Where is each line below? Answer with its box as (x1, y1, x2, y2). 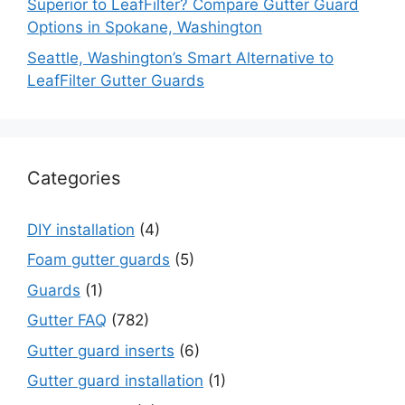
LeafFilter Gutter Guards (27, 71, 204, 89)
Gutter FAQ (27, 311, 107, 330)
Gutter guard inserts (27, 341, 174, 360)
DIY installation (27, 220, 135, 239)
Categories (27, 166, 120, 189)
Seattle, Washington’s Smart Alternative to (27, 48, 334, 67)
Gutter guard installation (27, 372, 203, 391)
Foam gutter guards (27, 250, 170, 269)
